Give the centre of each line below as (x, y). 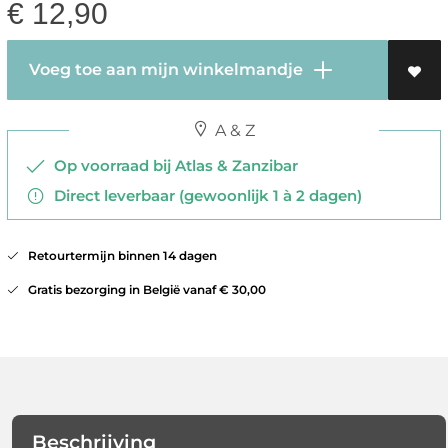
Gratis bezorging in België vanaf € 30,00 (142, 290)
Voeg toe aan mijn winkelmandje (163, 70)
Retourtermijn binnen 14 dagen (117, 256)
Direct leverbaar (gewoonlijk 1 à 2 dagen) (203, 196)
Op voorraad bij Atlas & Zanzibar (171, 166)
